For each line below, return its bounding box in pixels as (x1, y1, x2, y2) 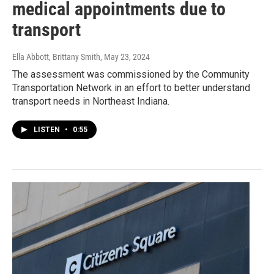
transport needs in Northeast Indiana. (12, 95, 169, 108)
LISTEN (34, 125, 62, 135)
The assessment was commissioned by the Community (12, 68, 250, 81)
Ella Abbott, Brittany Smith (12, 52, 100, 62)
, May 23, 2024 (100, 52, 150, 62)
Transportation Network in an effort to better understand (12, 82, 250, 94)
